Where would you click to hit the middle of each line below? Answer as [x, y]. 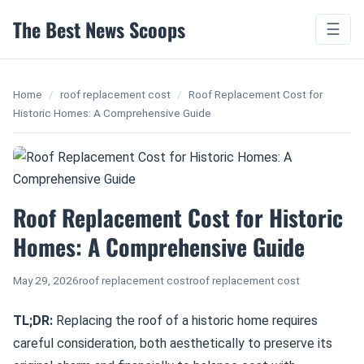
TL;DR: [33, 321]
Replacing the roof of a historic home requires [185, 321]
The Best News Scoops [99, 29]
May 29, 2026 [46, 280]
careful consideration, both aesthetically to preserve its [173, 343]
